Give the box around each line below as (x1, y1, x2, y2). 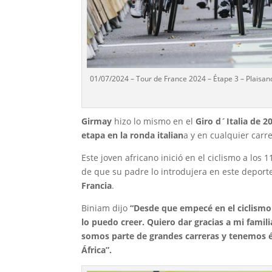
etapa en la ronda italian (81, 129, 184, 141)
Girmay (81, 115, 112, 127)
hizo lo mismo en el (112, 115, 196, 127)
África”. (81, 243, 112, 256)
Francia (81, 179, 112, 191)
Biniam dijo (81, 202, 131, 214)
